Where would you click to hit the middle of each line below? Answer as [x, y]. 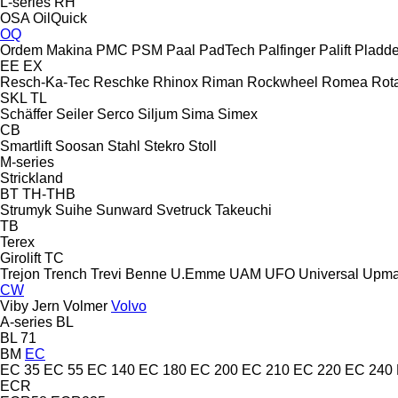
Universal [329, 274]
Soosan [80, 146]
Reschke [121, 82]
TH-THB [49, 194]
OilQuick [60, 18]
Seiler [75, 114]
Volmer [85, 306]
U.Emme [198, 274]
